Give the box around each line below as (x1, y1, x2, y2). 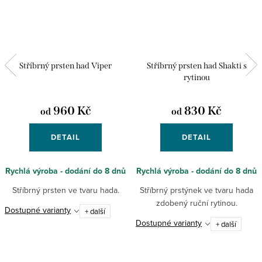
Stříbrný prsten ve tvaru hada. (12, 184, 119, 196)
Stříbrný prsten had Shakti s (146, 60, 247, 71)
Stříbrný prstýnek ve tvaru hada (140, 184, 253, 196)
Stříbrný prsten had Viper (19, 60, 112, 71)
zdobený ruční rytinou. (156, 196, 237, 209)
